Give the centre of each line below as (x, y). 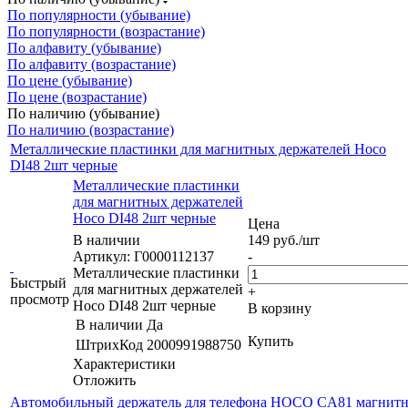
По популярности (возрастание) (106, 31)
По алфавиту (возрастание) (92, 64)
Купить (270, 341)
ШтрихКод (109, 344)
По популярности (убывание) (99, 15)
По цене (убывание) (70, 80)
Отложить (104, 380)
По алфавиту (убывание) (84, 47)
